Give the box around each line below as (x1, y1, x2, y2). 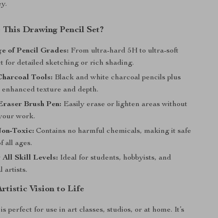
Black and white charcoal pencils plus (53, 74, 182, 82)
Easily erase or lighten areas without (61, 101, 188, 109)
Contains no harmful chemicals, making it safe (34, 127, 192, 135)
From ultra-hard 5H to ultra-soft (69, 47, 179, 55)
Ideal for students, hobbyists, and (58, 154, 172, 162)
